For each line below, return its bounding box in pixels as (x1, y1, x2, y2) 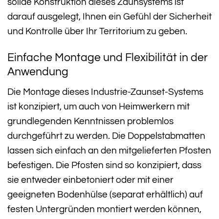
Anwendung (7, 66, 68, 78)
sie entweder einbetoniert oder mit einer (7, 175, 174, 185)
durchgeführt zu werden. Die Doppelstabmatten (7, 131, 205, 141)
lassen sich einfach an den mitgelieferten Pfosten (7, 146, 211, 156)
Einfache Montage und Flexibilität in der (7, 51, 208, 64)
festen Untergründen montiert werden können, (7, 204, 201, 215)
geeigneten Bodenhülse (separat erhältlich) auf (7, 190, 203, 200)
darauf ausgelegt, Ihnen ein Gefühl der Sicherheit (7, 12, 212, 22)
